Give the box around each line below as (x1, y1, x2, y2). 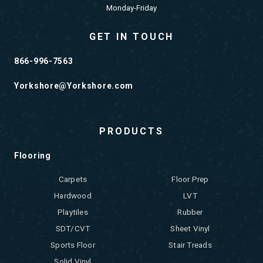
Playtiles (58, 207, 88, 217)
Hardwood (54, 191, 92, 201)
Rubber (177, 207, 203, 217)
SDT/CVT (55, 224, 90, 234)
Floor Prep (171, 174, 209, 184)
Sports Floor (50, 240, 95, 250)
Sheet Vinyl (170, 224, 210, 234)
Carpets (58, 174, 87, 184)
